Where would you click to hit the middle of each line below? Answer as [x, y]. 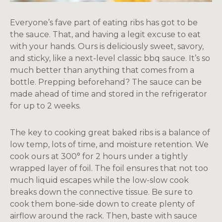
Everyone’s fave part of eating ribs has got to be [104, 23]
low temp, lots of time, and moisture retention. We [109, 144]
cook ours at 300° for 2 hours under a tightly [99, 156]
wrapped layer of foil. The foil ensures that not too [109, 168]
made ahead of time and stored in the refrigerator [109, 94]
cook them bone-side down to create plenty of [102, 204]
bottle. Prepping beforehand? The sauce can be [106, 82]
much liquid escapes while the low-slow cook [99, 180]
